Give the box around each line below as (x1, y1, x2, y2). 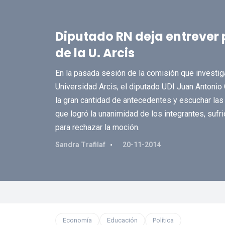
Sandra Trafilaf (55, 141, 105, 149)
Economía (62, 216, 92, 224)
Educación (106, 216, 138, 224)
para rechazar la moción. (55, 123, 140, 132)
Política (152, 216, 174, 224)
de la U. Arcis (55, 45, 135, 61)
